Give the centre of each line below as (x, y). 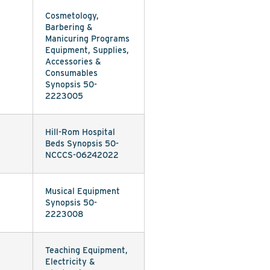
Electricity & (70, 262)
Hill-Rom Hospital (80, 132)
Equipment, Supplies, (87, 50)
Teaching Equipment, (86, 250)
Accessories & (73, 61)
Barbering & (69, 27)
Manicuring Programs (87, 39)
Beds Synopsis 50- (82, 143)
